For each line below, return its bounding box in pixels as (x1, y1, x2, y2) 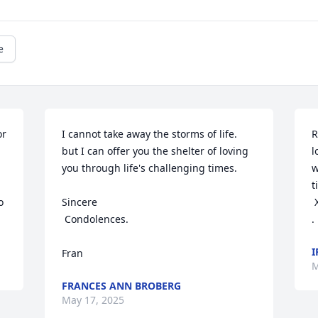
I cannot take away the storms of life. (62, 127, 238, 141)
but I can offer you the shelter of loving (62, 144, 249, 158)
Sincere (62, 195, 98, 209)
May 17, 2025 (62, 293, 125, 307)
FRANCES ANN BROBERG (62, 279, 182, 293)
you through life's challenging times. (62, 161, 238, 175)
